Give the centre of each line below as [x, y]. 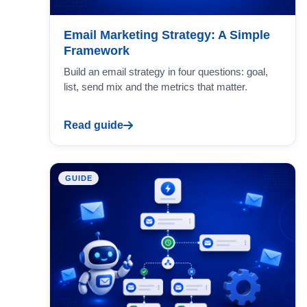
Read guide [94, 125]
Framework [97, 50]
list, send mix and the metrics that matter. [156, 86]
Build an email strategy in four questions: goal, [166, 71]
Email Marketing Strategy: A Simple [167, 35]
